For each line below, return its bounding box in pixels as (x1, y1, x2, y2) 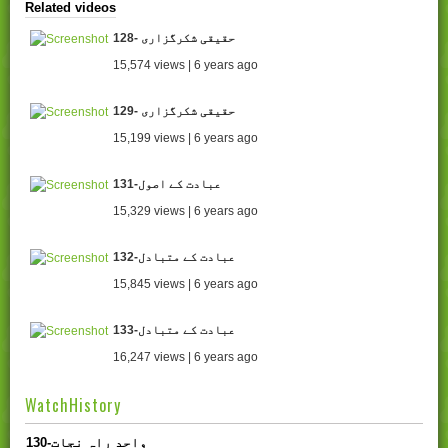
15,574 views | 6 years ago (113, 58, 258, 73)
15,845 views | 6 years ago (113, 277, 258, 292)
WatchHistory (25, 393, 121, 418)
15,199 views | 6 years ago (113, 131, 258, 146)
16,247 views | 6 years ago (113, 350, 258, 365)
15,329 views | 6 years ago (113, 204, 258, 219)
